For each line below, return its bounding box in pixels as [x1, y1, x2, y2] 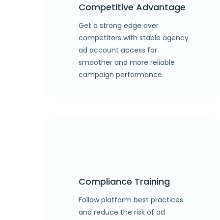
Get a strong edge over [79, 20, 159, 30]
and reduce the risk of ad [79, 207, 165, 217]
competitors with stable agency [79, 32, 189, 43]
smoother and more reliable [79, 57, 175, 67]
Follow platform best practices [79, 194, 183, 205]
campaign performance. [79, 69, 164, 80]
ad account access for [79, 45, 157, 55]
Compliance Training [79, 175, 170, 188]
